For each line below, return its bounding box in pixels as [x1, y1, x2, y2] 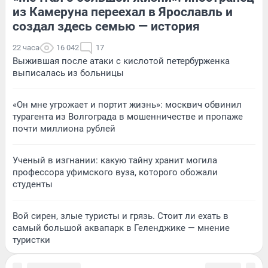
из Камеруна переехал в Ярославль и [13, 4, 233, 19]
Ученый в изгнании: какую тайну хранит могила [13, 154, 217, 166]
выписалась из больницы [13, 67, 124, 78]
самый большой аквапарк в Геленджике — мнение [13, 222, 230, 233]
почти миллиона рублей [13, 123, 115, 134]
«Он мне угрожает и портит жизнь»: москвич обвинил [13, 99, 242, 110]
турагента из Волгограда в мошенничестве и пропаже [13, 111, 243, 122]
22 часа [13, 42, 39, 52]
